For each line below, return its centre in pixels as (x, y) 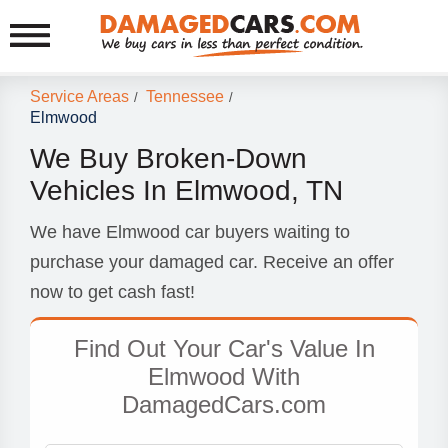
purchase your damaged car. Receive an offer (212, 262)
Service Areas (79, 97)
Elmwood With (224, 376)
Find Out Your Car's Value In (224, 348)
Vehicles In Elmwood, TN (186, 190)
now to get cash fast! (112, 292)
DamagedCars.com (224, 404)
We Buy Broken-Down (168, 158)
